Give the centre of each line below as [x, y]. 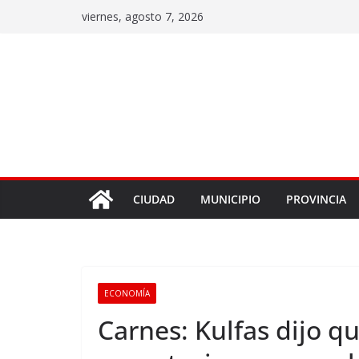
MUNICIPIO [230, 199]
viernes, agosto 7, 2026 [143, 16]
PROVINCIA [316, 199]
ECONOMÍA [127, 293]
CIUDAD [154, 199]
